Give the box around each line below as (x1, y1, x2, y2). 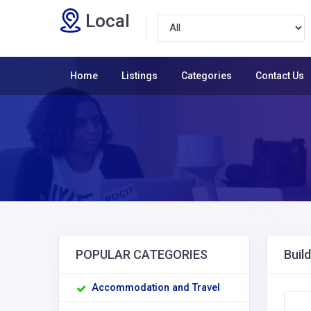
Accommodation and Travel (92, 281, 220, 294)
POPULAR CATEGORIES (76, 246, 208, 262)
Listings (121, 69, 158, 81)
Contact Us (255, 69, 304, 81)
